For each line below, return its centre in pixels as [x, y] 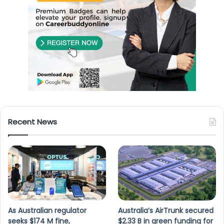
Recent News [32, 121]
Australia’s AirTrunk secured [166, 211]
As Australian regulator [47, 211]
